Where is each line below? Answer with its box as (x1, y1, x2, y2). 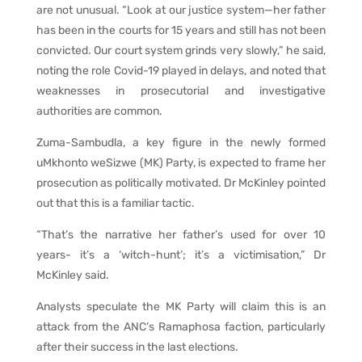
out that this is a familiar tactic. (36, 196, 195, 210)
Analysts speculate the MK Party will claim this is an (36, 300, 326, 314)
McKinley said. (36, 268, 109, 282)
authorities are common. (36, 104, 162, 118)
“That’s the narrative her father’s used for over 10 (36, 228, 326, 242)
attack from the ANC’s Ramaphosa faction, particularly (36, 320, 326, 334)
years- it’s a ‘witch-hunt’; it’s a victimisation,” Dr (36, 248, 326, 262)
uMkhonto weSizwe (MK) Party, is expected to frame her (36, 156, 326, 170)
